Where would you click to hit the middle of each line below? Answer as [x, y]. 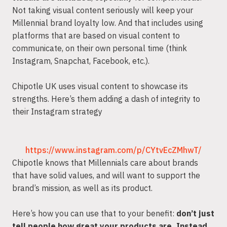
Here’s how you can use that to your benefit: [94, 214]
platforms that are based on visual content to [96, 35]
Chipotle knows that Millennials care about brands [105, 162]
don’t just [195, 214]
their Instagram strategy [57, 112]
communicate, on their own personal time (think [100, 48]
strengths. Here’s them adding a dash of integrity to [106, 99]
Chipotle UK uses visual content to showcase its [100, 86]
